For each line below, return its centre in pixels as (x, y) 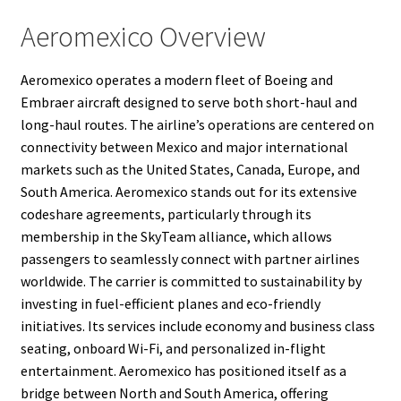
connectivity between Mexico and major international (184, 147)
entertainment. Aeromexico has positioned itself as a (183, 371)
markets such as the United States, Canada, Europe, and (190, 170)
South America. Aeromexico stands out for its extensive (188, 192)
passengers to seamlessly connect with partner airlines (190, 259)
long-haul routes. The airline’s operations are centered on (197, 125)
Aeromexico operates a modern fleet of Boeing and (176, 80)
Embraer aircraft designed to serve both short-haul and (188, 102)
